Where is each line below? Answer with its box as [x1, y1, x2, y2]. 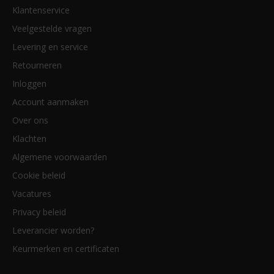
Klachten [12, 133, 46, 145]
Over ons [12, 114, 48, 127]
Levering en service [12, 41, 88, 53]
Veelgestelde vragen [12, 23, 92, 35]
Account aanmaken [12, 96, 89, 108]
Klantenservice [12, 4, 70, 17]
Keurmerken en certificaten [12, 243, 119, 255]
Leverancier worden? [12, 224, 94, 237]
